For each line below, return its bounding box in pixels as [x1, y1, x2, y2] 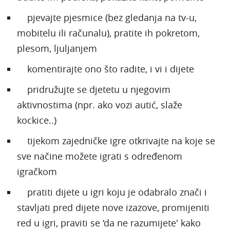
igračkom [17, 165, 57, 178]
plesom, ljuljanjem [17, 42, 97, 54]
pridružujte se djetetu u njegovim [17, 83, 170, 95]
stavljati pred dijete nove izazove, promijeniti [17, 201, 209, 214]
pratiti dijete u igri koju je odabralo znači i [17, 185, 207, 198]
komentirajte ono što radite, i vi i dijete [17, 62, 194, 75]
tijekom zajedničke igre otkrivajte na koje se [17, 134, 215, 147]
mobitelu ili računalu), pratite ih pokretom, [17, 26, 200, 39]
